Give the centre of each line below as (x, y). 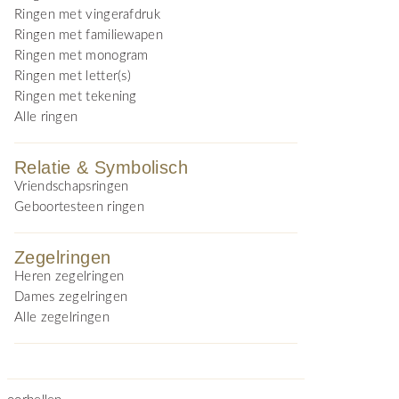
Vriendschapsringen (72, 187)
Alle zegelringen (62, 318)
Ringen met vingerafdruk (87, 15)
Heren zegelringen (69, 277)
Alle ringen (46, 117)
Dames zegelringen (71, 297)
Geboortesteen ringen (79, 207)
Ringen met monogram (81, 56)
